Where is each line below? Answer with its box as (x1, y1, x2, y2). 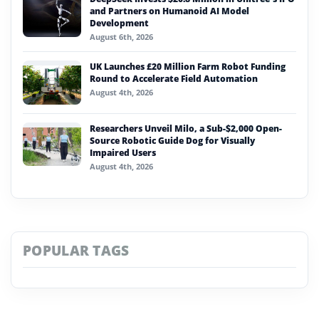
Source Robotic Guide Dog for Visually (90, 134, 255, 147)
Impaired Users (90, 146, 156, 159)
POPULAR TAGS (23, 241, 130, 259)
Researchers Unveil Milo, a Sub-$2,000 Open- (90, 122, 282, 135)
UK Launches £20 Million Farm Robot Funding (90, 60, 286, 73)
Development (90, 16, 149, 29)
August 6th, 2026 (90, 31, 153, 42)
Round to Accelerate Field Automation (90, 72, 258, 85)
